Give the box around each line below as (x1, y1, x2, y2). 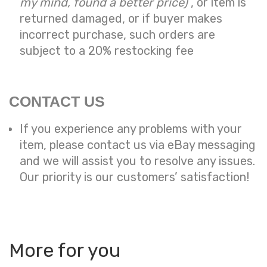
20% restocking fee (88, 44, 194, 58)
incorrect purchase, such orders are (20, 27, 215, 42)
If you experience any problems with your (20, 122, 242, 136)
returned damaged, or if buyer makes (20, 11, 222, 26)
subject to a (20, 44, 88, 58)
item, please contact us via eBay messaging (20, 138, 256, 153)
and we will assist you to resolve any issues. (20, 154, 255, 169)
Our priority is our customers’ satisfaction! (20, 170, 249, 185)
